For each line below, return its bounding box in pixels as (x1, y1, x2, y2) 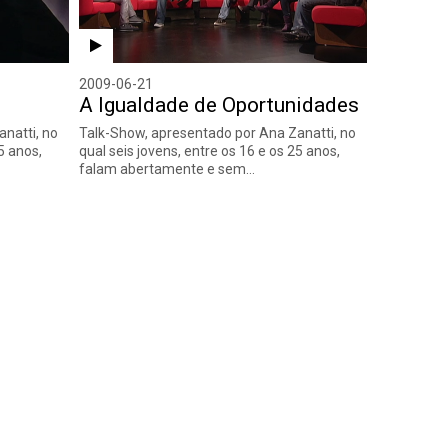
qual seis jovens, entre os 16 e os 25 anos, (78, 142, 340, 159)
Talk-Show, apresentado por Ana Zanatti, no (78, 124, 356, 141)
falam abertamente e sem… (78, 160, 255, 177)
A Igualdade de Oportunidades (78, 92, 359, 117)
